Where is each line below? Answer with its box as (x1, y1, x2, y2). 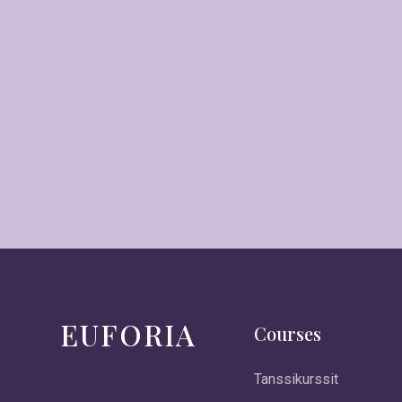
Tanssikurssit (254, 371, 339, 388)
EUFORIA (60, 315, 197, 354)
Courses (254, 321, 322, 345)
